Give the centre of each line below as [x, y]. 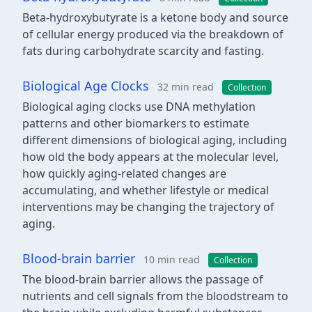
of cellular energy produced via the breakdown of [153, 34]
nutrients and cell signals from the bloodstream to [155, 296]
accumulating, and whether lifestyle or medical [146, 190]
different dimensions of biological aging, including [155, 140]
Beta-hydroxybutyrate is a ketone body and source [155, 17]
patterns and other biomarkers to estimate [136, 123]
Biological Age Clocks [86, 86]
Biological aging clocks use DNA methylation [139, 107]
